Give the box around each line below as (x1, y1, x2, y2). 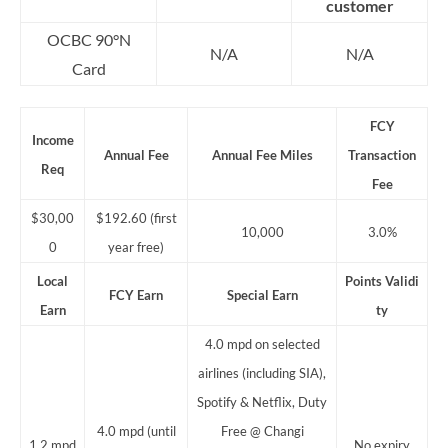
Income (31, 132, 74, 149)
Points (345, 273, 385, 290)
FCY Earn (109, 287, 163, 304)
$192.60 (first (95, 210, 177, 227)
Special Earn (226, 287, 298, 304)
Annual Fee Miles (211, 147, 313, 164)
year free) (108, 239, 164, 256)
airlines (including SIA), (198, 365, 326, 382)
